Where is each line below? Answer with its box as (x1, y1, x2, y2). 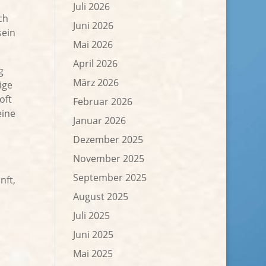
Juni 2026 (73, 19, 114, 32)
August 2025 (73, 190, 129, 203)
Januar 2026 (73, 114, 126, 127)
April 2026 (73, 57, 118, 70)
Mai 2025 (73, 247, 113, 260)
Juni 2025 (73, 228, 114, 241)
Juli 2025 (73, 209, 110, 222)
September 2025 (73, 171, 147, 184)
